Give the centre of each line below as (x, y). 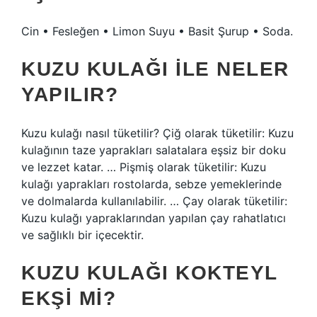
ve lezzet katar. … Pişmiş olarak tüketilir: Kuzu (144, 167)
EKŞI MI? (69, 298)
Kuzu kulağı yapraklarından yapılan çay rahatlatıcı (154, 218)
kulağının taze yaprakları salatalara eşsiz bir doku (154, 150)
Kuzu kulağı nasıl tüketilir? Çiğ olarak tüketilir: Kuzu (157, 133)
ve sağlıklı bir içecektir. (82, 235)
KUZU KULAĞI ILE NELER (155, 69)
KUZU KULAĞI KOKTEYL (149, 273)
